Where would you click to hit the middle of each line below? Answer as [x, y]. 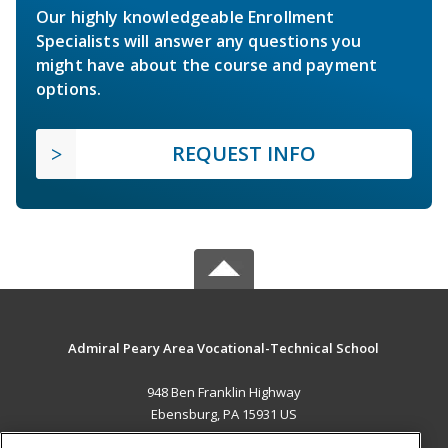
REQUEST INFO [244, 153]
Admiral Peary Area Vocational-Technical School [224, 347]
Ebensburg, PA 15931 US [223, 413]
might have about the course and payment [207, 64]
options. [69, 88]
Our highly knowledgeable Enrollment [185, 16]
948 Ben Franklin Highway [223, 391]
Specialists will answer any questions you [199, 40]
